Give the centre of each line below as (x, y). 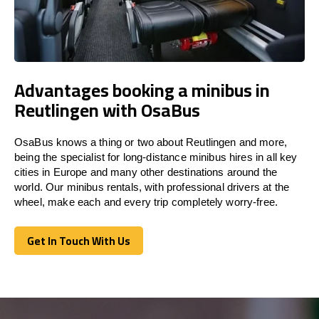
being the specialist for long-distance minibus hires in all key (156, 157)
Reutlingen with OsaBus (107, 110)
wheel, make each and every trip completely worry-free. (146, 202)
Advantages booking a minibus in (142, 90)
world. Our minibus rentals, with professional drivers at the (152, 187)
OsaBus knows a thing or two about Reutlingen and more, (151, 142)
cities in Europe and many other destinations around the (146, 172)
